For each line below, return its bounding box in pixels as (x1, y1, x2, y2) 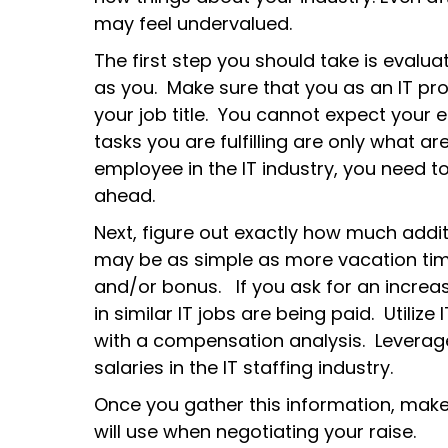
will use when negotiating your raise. (94, 418, 417, 444)
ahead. (94, 182, 156, 208)
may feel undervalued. (94, 10, 293, 36)
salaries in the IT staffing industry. (94, 354, 394, 380)
